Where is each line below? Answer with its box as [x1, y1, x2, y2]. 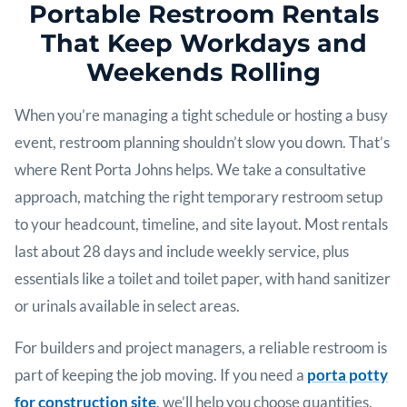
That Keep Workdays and [40, 27, 367, 58]
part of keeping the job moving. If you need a [15, 365, 307, 385]
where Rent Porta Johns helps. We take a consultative [15, 160, 366, 180]
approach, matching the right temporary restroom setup [15, 187, 382, 207]
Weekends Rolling [86, 56, 321, 87]
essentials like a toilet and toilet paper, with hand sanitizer [15, 269, 391, 289]
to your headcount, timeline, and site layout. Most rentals [15, 214, 388, 234]
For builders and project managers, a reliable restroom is [15, 338, 387, 358]
